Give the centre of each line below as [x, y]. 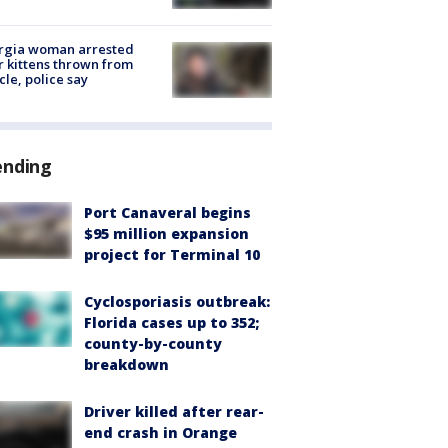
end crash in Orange [160, 433]
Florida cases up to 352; [171, 323]
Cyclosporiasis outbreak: [177, 302]
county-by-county [153, 344]
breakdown [126, 365]
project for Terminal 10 [172, 255]
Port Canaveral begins [167, 213]
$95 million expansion [166, 234]
